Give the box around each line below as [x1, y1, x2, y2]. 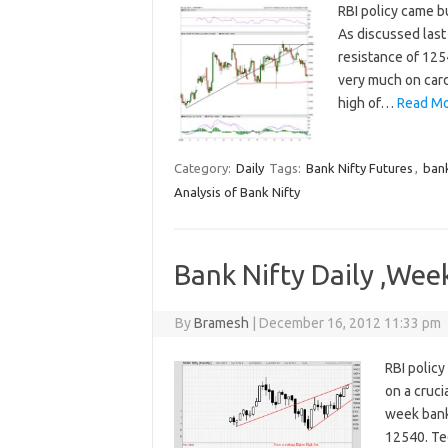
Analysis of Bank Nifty [173, 185, 300, 200]
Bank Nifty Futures [305, 161, 413, 176]
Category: [173, 161, 234, 176]
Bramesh [194, 315, 250, 332]
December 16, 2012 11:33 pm [259, 315, 442, 332]
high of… [337, 95, 397, 112]
